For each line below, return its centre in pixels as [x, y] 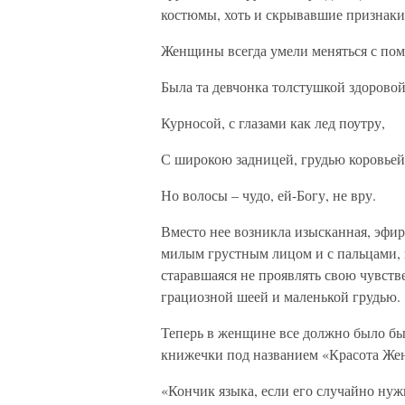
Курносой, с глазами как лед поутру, [273, 122]
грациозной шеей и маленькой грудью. [281, 296]
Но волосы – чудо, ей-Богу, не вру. [268, 195]
